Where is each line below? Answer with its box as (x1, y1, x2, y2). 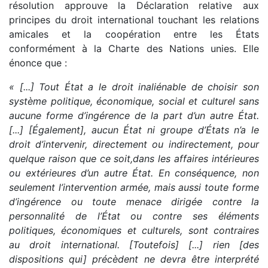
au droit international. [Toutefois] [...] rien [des (9, 239, 259, 251)
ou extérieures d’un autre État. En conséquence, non (9, 167, 259, 179)
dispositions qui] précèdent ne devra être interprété (9, 253, 259, 266)
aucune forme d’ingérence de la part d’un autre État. (9, 109, 259, 122)
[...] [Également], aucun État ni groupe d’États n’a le (9, 124, 259, 136)
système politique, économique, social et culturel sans (9, 95, 259, 108)
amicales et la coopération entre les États (9, 28, 259, 41)
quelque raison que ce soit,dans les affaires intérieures (9, 153, 259, 165)
